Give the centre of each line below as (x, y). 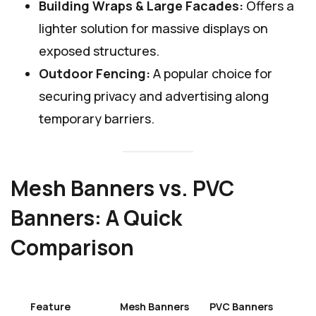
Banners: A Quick (96, 217)
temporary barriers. (97, 119)
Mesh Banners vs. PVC (122, 188)
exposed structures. (99, 51)
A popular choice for (211, 74)
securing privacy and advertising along (154, 96)
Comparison (72, 247)
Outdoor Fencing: (95, 74)
